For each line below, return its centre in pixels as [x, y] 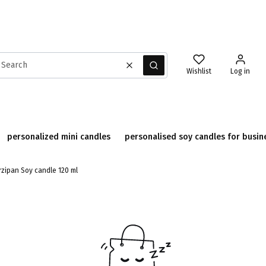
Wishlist [199, 72]
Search [166, 70]
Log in [240, 72]
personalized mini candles [59, 137]
